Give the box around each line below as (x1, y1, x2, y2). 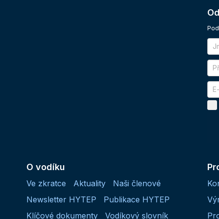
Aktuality (73, 178, 106, 188)
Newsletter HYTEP (26, 194, 96, 204)
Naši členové (113, 178, 161, 188)
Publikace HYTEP (104, 194, 170, 204)
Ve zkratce (26, 178, 66, 188)
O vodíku (26, 161, 65, 172)
